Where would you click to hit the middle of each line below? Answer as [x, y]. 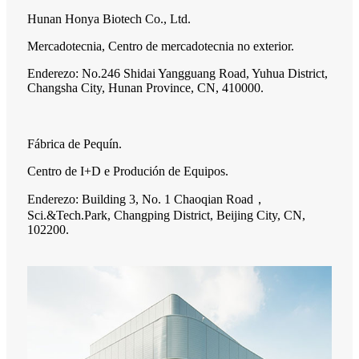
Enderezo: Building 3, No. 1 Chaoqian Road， [147, 199]
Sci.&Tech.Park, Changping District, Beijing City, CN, [166, 215]
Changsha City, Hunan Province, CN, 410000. [145, 87]
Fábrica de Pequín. [75, 143]
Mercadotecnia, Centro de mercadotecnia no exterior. [161, 46]
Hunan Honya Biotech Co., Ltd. [109, 18]
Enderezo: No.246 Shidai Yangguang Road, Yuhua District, [177, 73]
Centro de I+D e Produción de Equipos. [128, 171]
